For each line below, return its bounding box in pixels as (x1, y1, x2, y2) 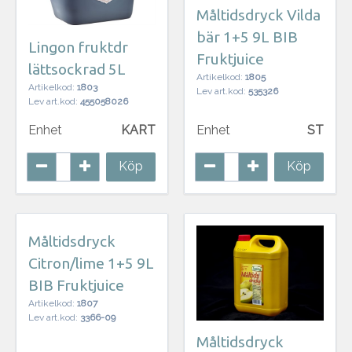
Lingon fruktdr (28, 38, 128, 56)
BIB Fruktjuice (28, 276, 124, 294)
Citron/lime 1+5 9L (28, 254, 154, 272)
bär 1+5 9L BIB (196, 27, 298, 46)
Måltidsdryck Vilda (196, 5, 321, 24)
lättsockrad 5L (28, 60, 126, 78)
